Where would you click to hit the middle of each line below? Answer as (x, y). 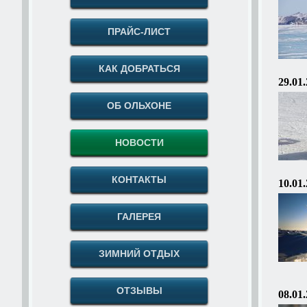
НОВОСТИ (139, 143)
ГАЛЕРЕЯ (139, 217)
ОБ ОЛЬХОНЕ (139, 106)
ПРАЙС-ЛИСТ (139, 32)
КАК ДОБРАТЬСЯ (139, 69)
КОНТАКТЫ (139, 180)
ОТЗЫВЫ (139, 291)
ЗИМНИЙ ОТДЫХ (139, 254)
